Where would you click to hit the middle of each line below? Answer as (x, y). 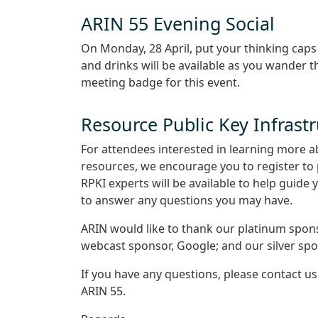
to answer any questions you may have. (187, 201)
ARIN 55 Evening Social (178, 23)
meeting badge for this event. (160, 82)
